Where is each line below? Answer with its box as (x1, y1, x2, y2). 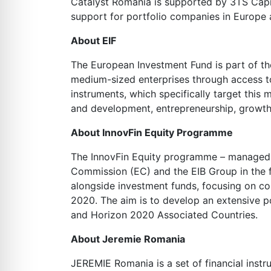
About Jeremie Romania (71, 233, 185, 245)
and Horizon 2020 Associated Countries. (71, 209, 258, 221)
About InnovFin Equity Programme (71, 126, 233, 139)
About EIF (71, 34, 116, 47)
